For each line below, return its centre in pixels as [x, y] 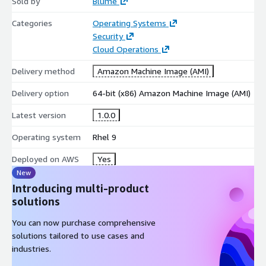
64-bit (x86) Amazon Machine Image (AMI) [171, 93]
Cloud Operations [125, 49]
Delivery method [43, 71]
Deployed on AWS [45, 159]
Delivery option [40, 93]
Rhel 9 [104, 137]
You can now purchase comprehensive [84, 222]
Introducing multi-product [80, 188]
